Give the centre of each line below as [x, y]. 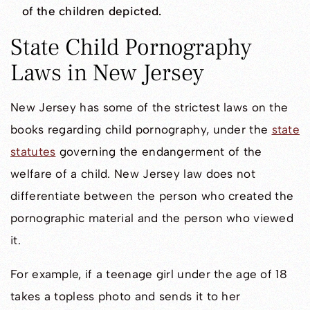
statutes [33, 152]
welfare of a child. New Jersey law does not [133, 174]
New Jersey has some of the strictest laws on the [149, 108]
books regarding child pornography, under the [141, 130]
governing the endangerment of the [159, 152]
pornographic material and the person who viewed [152, 218]
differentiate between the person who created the [152, 196]
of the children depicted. [92, 11]
